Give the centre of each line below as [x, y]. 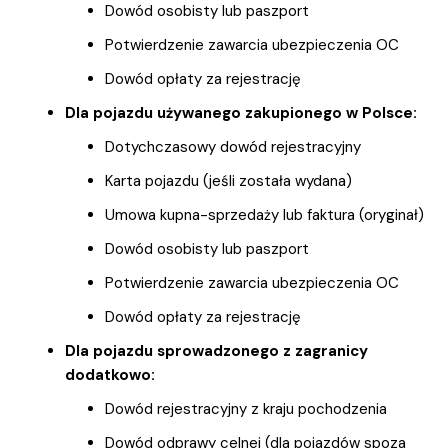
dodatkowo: [110, 375]
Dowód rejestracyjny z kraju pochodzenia [246, 409]
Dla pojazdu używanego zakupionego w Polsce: [241, 113]
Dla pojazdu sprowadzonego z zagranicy [216, 351]
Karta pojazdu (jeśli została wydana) [228, 181]
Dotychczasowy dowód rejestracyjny [233, 147]
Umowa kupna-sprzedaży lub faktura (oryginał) [264, 215]
